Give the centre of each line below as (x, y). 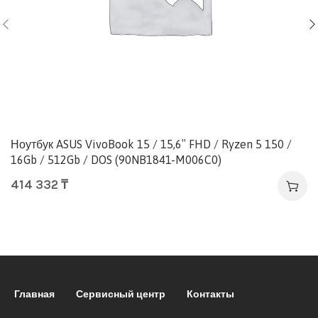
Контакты (211, 294)
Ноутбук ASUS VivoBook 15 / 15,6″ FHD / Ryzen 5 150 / (151, 144)
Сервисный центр (121, 294)
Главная (35, 294)
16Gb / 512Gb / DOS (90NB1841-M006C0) (116, 159)
